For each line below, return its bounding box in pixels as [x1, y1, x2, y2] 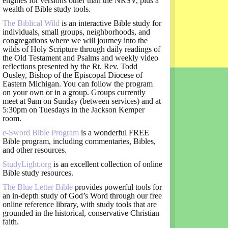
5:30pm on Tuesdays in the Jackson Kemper [3, 105, 145, 115]
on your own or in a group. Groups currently [3, 88, 146, 97]
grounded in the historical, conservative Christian [3, 209, 159, 218]
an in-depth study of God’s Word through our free [3, 191, 162, 201]
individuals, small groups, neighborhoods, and [3, 27, 150, 37]
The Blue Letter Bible [3, 183, 73, 192]
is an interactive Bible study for [62, 19, 161, 28]
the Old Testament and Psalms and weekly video [3, 53, 158, 63]
